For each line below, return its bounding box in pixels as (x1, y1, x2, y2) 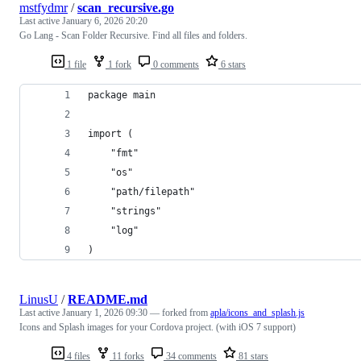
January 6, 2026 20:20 (62, 15, 147, 27)
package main (88, 89, 156, 101)
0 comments (151, 58, 199, 70)
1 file (64, 58, 86, 70)
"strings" (110, 205, 161, 217)
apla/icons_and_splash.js (210, 306, 305, 318)
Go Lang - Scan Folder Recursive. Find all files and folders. (19, 29, 247, 41)
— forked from (150, 306, 210, 318)
